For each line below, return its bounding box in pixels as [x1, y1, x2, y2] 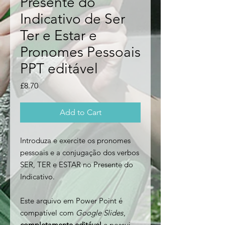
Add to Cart [59, 107, 101, 118]
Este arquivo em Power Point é [20, 196, 123, 206]
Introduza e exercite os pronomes [20, 136, 131, 146]
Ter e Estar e [20, 27, 97, 44]
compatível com [20, 208, 76, 218]
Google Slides [76, 208, 123, 218]
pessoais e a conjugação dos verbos [20, 148, 139, 158]
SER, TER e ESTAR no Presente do [20, 160, 133, 170]
